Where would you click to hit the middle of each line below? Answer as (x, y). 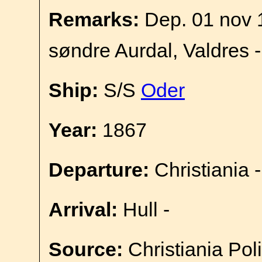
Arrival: (83, 209)
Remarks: (94, 19)
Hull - (144, 209)
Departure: (99, 170)
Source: (86, 249)
